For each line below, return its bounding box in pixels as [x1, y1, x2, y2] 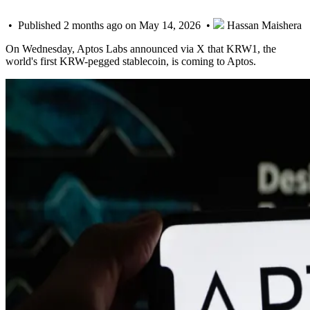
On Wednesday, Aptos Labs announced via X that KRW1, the [6, 42, 276, 55]
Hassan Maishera [224, 19, 302, 31]
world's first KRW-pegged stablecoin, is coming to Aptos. [6, 55, 256, 67]
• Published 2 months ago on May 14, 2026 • [6, 19, 213, 31]
